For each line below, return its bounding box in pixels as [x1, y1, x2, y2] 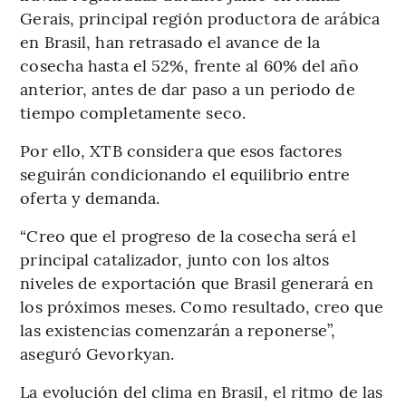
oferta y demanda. [20, 186, 160, 208]
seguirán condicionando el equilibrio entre [20, 162, 351, 185]
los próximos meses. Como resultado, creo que [20, 295, 383, 317]
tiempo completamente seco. [20, 101, 246, 123]
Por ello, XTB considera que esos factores [20, 139, 343, 161]
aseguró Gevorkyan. [20, 342, 175, 364]
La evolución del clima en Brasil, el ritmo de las [20, 380, 383, 402]
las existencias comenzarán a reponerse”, [20, 318, 336, 341]
